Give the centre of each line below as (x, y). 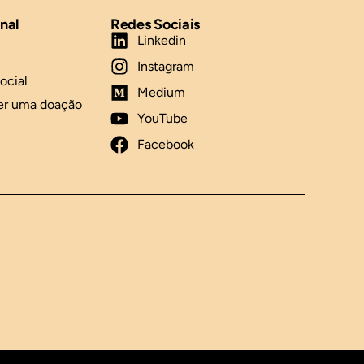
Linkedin (161, 40)
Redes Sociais (156, 24)
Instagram (165, 66)
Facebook (165, 144)
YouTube (162, 118)
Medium (161, 92)
